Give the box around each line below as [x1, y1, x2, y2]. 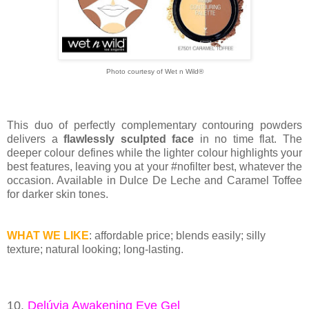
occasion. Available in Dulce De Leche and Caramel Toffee [7, 175, 302, 187]
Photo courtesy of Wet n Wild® [106, 68, 203, 76]
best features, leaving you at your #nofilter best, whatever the [7, 161, 302, 173]
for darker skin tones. [7, 188, 108, 201]
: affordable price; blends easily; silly [89, 230, 266, 242]
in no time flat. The [194, 133, 303, 146]
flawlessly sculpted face [63, 133, 195, 146]
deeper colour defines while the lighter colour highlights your [7, 147, 302, 159]
